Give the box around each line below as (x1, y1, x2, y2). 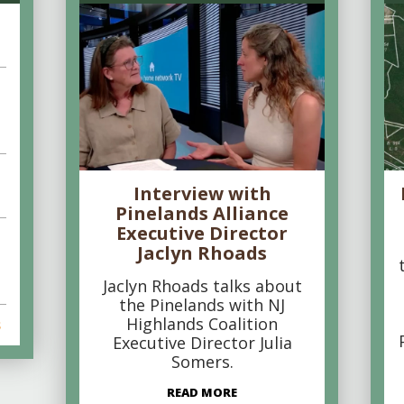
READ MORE (167, 384, 237, 400)
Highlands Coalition (126, 313, 278, 335)
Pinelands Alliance (115, 201, 289, 225)
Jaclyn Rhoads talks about (102, 275, 302, 297)
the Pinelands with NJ (119, 294, 285, 316)
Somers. (170, 351, 234, 372)
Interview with (133, 181, 271, 206)
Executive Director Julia (112, 332, 292, 353)
